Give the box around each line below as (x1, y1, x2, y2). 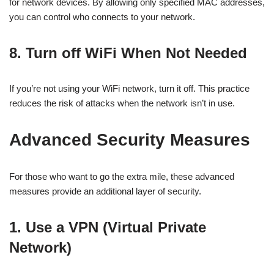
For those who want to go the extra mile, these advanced (9, 171, 234, 182)
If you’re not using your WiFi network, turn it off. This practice (9, 83, 250, 94)
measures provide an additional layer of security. (9, 186, 201, 196)
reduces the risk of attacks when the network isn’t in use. (9, 98, 235, 108)
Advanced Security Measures (9, 130, 250, 149)
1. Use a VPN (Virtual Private (9, 219, 206, 235)
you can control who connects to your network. (9, 12, 195, 22)
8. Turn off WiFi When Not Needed (9, 45, 247, 61)
